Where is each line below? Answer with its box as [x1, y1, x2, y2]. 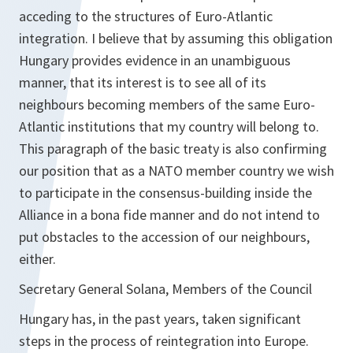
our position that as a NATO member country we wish [19, 162, 334, 180]
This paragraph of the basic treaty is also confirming [19, 139, 327, 158]
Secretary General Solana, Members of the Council [19, 280, 312, 298]
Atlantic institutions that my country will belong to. [19, 117, 319, 136]
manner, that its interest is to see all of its [19, 73, 266, 91]
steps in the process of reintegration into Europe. [19, 332, 309, 350]
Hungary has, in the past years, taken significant [19, 310, 301, 328]
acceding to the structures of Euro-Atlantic [19, 7, 273, 25]
